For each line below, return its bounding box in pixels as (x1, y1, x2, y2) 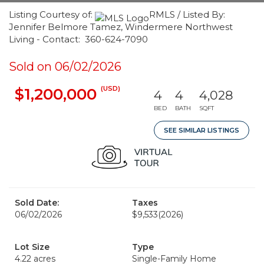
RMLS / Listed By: (149, 9, 225, 20)
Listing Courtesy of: (9, 9, 95, 20)
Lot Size (15, 242, 49, 252)
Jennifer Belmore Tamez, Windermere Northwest (9, 21, 233, 32)
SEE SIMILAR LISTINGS (164, 126, 239, 134)
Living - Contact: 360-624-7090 (9, 34, 148, 45)
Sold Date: (15, 197, 59, 208)
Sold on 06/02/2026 (9, 60, 121, 74)
